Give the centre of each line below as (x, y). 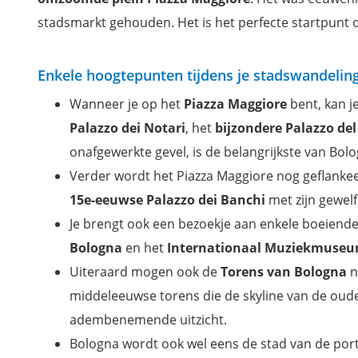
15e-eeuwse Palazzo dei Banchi (167, 199)
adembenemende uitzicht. (148, 319)
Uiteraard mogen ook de (145, 271)
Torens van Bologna (284, 271)
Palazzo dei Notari (127, 127)
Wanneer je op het (127, 103)
